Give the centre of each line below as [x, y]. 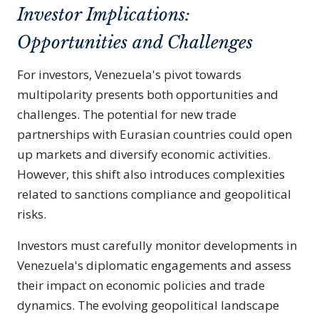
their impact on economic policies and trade [141, 285]
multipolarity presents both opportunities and [148, 94]
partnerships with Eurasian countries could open [155, 134]
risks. [32, 214]
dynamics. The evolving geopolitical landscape [148, 305]
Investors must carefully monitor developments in [157, 245]
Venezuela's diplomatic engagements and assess [154, 265]
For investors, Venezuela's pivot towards [129, 74]
